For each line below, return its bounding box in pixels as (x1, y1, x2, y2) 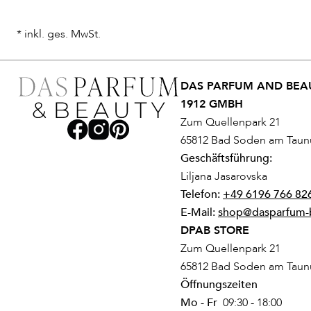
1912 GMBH (180, 96, 243, 112)
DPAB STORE (180, 223, 249, 239)
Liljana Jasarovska (180, 169, 267, 185)
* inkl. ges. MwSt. (17, 26, 101, 42)
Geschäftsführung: (180, 151, 272, 167)
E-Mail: (180, 205, 218, 221)
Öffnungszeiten (180, 277, 258, 293)
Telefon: (180, 187, 223, 203)
